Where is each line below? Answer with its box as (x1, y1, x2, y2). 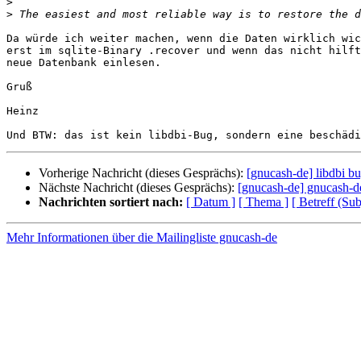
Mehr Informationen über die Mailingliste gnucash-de (6, 230, 277, 245)
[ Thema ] (239, 195, 288, 210)
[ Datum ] (186, 195, 235, 210)
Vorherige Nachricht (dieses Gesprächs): (39, 166, 247, 180)
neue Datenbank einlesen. (6, 56, 161, 69)
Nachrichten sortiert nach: (39, 195, 183, 210)
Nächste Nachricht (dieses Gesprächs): (39, 180, 238, 195)
